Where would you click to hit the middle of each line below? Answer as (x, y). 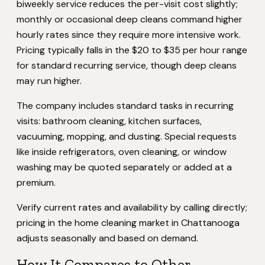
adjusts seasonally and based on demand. (107, 238)
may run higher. (49, 81)
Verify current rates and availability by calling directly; (132, 207)
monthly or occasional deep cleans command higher (130, 19)
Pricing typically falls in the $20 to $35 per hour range (132, 50)
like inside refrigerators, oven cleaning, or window (122, 152)
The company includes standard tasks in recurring (125, 106)
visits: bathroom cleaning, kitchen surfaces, (109, 121)
